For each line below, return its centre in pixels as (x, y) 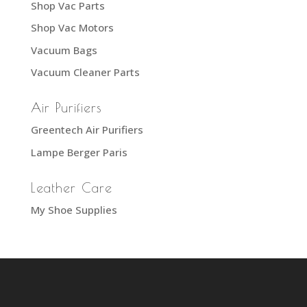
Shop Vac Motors (72, 28)
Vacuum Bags (64, 50)
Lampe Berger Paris (79, 152)
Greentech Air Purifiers (87, 130)
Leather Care (71, 187)
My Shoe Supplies (74, 209)
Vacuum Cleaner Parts (85, 72)
